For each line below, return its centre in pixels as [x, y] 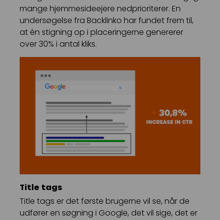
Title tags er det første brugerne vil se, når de [105, 201]
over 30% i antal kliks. [58, 44]
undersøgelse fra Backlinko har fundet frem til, [107, 21]
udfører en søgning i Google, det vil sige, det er [109, 213]
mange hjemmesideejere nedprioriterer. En [100, 9]
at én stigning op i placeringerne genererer [101, 32]
